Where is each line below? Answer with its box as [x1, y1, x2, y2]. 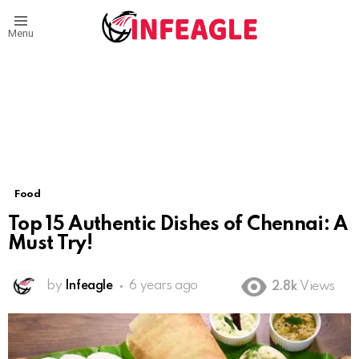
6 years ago [129, 280, 198, 293]
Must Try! [8, 234, 93, 255]
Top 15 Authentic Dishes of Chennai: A [8, 215, 348, 236]
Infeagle [64, 280, 113, 293]
